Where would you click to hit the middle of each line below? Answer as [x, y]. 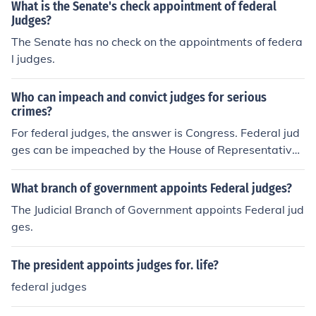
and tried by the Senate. [75, 166]
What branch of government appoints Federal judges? [152, 188]
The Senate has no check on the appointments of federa [157, 42]
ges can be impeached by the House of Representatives [158, 150]
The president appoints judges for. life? [115, 265]
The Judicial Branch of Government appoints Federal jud [158, 209]
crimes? [32, 111]
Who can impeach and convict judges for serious [139, 97]
